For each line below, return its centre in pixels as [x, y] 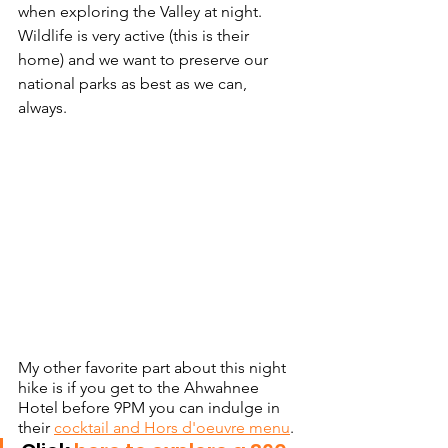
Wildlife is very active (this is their [135, 35]
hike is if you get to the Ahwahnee [140, 387]
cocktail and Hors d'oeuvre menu [172, 427]
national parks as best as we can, [134, 83]
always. [44, 107]
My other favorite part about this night [154, 367]
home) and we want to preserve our [145, 59]
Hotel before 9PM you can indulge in [151, 407]
